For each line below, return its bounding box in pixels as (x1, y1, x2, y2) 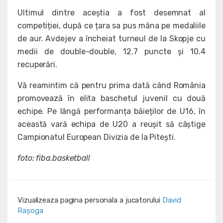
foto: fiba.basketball (17, 153, 90, 163)
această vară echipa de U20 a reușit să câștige (17, 119, 206, 129)
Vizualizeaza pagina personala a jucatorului (17, 196, 162, 205)
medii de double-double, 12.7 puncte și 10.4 (17, 47, 206, 57)
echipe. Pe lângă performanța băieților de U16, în (17, 107, 206, 116)
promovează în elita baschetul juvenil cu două (17, 94, 206, 104)
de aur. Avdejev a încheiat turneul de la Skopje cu (17, 34, 206, 44)
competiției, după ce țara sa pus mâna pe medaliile (17, 21, 206, 31)
